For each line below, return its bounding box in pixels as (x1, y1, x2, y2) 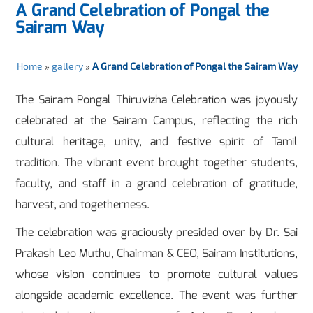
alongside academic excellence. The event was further (15, 287, 298, 303)
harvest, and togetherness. (15, 196, 150, 212)
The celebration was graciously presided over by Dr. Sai (15, 224, 298, 240)
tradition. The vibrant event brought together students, (15, 154, 298, 170)
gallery (51, 59, 83, 72)
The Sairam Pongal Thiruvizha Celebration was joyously (15, 92, 298, 107)
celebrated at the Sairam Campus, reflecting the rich (15, 112, 298, 128)
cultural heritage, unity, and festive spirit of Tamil (15, 133, 298, 149)
